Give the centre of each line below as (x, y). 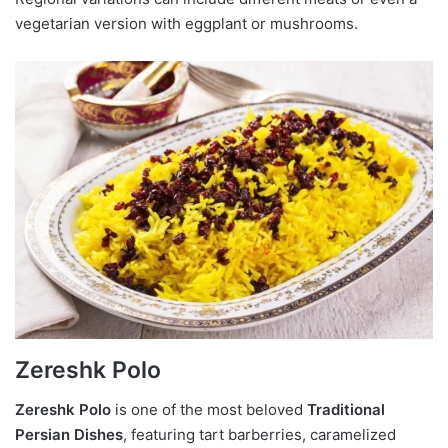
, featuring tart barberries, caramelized (259, 435)
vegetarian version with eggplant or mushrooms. (186, 24)
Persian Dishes (69, 435)
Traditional (346, 410)
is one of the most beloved (209, 410)
